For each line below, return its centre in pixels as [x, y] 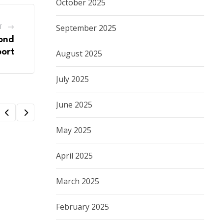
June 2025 [74, 105]
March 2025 [78, 181]
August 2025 [79, 54]
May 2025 [74, 130]
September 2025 [86, 28]
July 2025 [72, 79]
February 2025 [82, 207]
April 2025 [74, 156]
